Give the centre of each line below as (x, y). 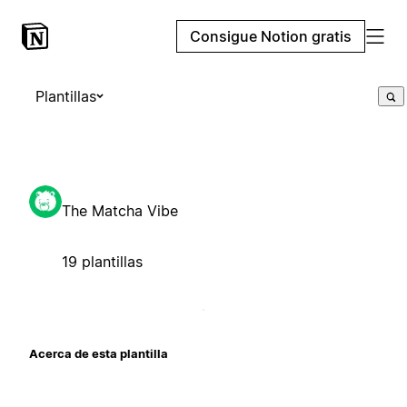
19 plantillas (102, 261)
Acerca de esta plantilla (99, 353)
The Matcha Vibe (120, 210)
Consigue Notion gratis (271, 36)
